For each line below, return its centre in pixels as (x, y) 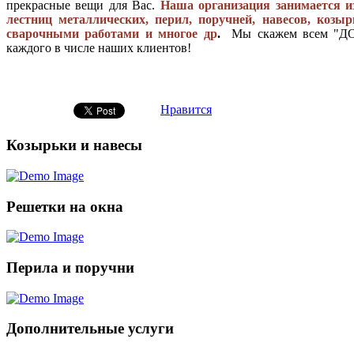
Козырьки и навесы (74, 145)
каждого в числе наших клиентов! (99, 48)
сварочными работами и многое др (112, 34)
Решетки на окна (65, 206)
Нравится (186, 110)
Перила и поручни (70, 268)
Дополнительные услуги (90, 329)
